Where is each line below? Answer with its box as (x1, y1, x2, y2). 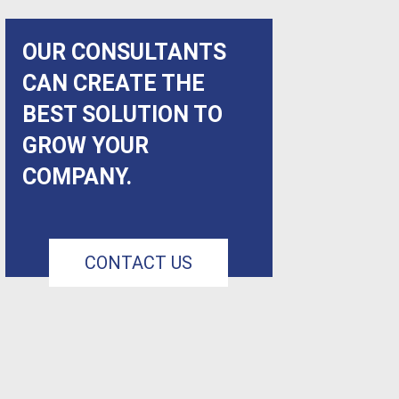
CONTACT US (85, 251, 193, 273)
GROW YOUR (22, 133, 149, 159)
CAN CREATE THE (22, 70, 205, 96)
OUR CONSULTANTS (22, 39, 226, 65)
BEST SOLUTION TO (22, 102, 223, 127)
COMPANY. (22, 164, 132, 190)
